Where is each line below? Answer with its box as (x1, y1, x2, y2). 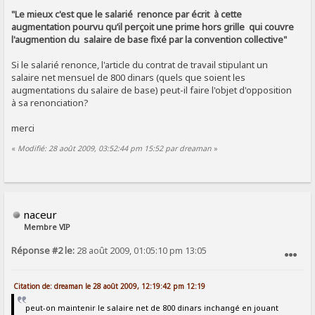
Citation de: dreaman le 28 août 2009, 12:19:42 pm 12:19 (13, 281, 206, 292)
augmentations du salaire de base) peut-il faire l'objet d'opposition (11, 84, 292, 97)
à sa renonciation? (11, 96, 89, 110)
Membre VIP (24, 222, 71, 233)
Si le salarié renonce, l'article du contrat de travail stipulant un (11, 58, 269, 72)
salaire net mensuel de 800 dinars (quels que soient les (11, 71, 246, 84)
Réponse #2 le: (11, 245, 75, 257)
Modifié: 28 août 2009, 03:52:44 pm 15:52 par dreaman (18, 143, 212, 153)
